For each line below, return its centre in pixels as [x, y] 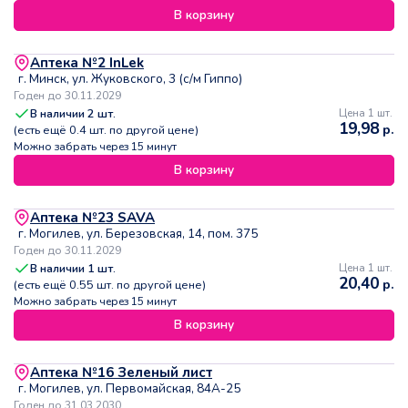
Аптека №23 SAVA [92, 218]
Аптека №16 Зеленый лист [121, 373]
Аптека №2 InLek [87, 63]
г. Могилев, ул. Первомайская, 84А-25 [129, 389]
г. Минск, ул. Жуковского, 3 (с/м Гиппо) [130, 79]
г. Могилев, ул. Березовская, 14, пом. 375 [138, 234]
